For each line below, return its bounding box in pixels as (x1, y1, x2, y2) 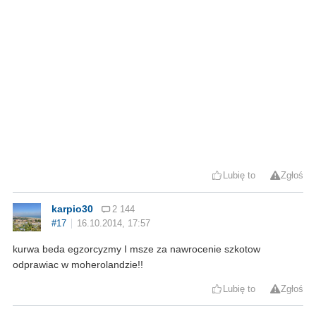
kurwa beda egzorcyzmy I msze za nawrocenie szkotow (13, 243, 260, 255)
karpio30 (51, 202, 93, 214)
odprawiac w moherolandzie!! (13, 258, 143, 270)
